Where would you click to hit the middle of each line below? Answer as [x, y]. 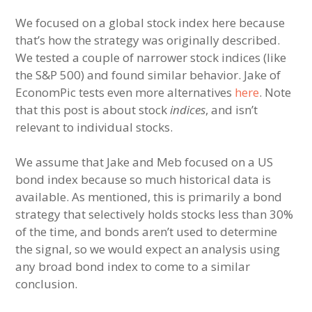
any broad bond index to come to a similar [133, 266]
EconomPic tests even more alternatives [125, 92]
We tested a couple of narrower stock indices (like [151, 57]
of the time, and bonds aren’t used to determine [147, 231]
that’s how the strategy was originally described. [148, 40]
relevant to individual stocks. [94, 127]
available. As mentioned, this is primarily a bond [149, 196]
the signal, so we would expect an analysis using [148, 249]
